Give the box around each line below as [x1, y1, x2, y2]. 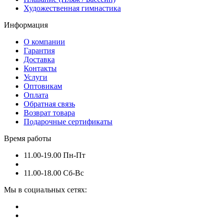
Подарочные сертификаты [24, 117, 112, 126]
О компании [24, 37, 65, 46]
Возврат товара [24, 109, 75, 117]
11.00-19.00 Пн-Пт [24, 151, 85, 160]
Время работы [4, 134, 51, 143]
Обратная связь [24, 100, 75, 109]
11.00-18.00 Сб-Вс [24, 169, 84, 178]
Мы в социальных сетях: [4, 185, 87, 194]
